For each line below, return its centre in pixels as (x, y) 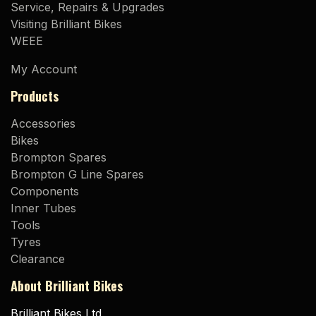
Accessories (43, 124)
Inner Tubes (43, 208)
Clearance (38, 259)
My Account (44, 69)
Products (35, 96)
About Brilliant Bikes (67, 286)
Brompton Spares (59, 158)
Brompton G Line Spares (77, 175)
